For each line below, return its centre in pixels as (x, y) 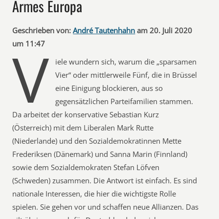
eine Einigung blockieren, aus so (109, 88)
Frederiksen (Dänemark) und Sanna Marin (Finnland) (100, 154)
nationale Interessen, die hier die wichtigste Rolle (94, 194)
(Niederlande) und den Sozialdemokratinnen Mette (97, 141)
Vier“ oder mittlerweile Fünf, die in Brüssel (126, 75)
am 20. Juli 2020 (164, 30)
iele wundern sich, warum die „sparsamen (126, 62)
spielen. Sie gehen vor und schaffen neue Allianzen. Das (106, 207)
